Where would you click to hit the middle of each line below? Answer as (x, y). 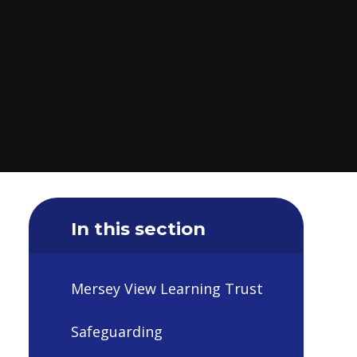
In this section (138, 228)
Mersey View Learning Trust (167, 289)
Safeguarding (117, 331)
